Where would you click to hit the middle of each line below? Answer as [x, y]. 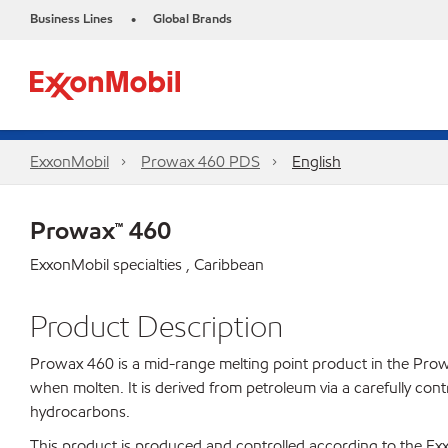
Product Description [156, 326]
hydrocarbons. [80, 411]
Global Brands [192, 19]
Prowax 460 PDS [200, 161]
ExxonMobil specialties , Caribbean [147, 264]
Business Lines [71, 19]
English [316, 161]
